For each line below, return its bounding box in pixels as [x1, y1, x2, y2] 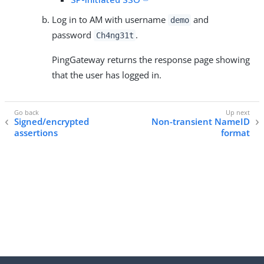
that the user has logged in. [52, 69, 161, 81]
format [221, 127, 250, 139]
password [52, 29, 94, 41]
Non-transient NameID [151, 115, 250, 128]
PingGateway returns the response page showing [52, 54, 250, 65]
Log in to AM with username [52, 14, 168, 25]
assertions [14, 127, 58, 139]
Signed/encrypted [14, 115, 89, 128]
